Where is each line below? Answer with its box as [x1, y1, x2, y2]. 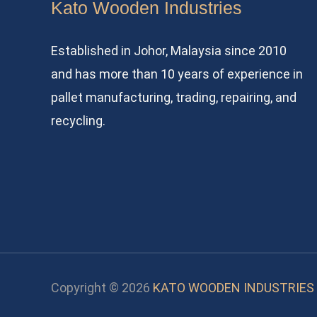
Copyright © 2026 [51, 280, 153, 295]
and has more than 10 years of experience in [51, 67, 303, 81]
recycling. [51, 113, 105, 128]
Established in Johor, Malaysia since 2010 [51, 43, 287, 58]
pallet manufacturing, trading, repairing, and [51, 90, 296, 105]
